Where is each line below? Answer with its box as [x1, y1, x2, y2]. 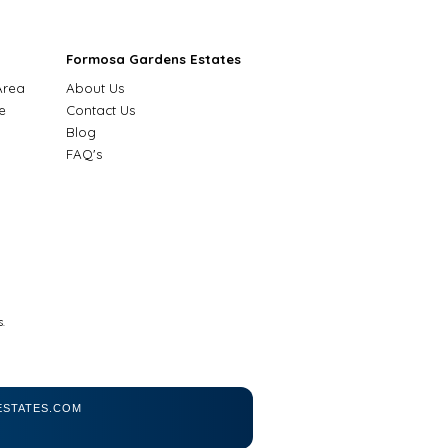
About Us [66, 80, 124, 96]
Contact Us [66, 102, 135, 118]
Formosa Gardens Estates [66, 51, 241, 67]
